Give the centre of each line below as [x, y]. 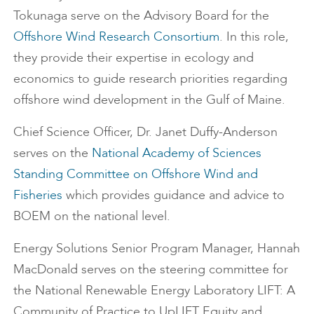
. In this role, [254, 36]
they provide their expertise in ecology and [134, 57]
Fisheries [38, 195]
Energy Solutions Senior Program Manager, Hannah [157, 248]
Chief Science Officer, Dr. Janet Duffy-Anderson [145, 132]
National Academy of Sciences [177, 153]
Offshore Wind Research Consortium [116, 36]
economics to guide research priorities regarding [150, 78]
